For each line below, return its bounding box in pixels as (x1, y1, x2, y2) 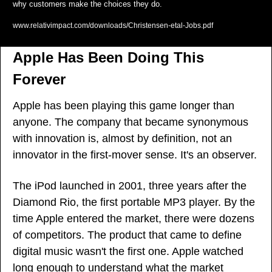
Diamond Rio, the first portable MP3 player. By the (13, 195, 255, 208)
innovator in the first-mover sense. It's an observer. (13, 148, 257, 161)
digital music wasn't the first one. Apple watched (13, 245, 243, 257)
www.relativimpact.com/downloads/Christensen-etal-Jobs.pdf (13, 21, 213, 30)
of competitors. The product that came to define (13, 228, 242, 241)
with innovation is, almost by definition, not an (13, 132, 232, 144)
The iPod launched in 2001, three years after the (13, 179, 246, 192)
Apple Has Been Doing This (13, 49, 204, 66)
